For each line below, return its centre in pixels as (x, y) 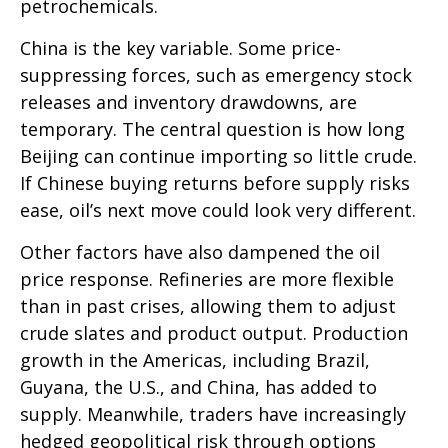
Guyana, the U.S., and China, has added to (198, 386)
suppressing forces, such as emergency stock (216, 74)
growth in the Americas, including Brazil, (195, 359)
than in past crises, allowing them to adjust (208, 305)
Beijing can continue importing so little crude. (218, 155)
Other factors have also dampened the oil (200, 251)
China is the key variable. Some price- (180, 47)
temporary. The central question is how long (212, 128)
